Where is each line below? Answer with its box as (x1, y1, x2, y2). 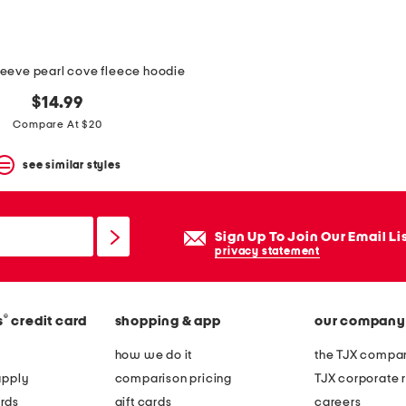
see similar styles (23, 159, 121, 170)
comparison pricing (114, 372, 232, 386)
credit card (11, 314, 88, 329)
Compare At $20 (13, 119, 102, 130)
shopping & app (114, 314, 221, 329)
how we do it (114, 349, 193, 362)
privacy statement (215, 246, 320, 257)
